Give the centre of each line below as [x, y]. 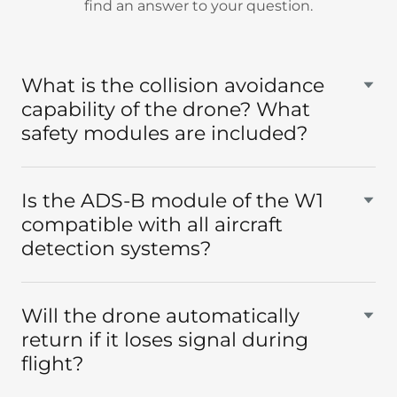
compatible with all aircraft [152, 224]
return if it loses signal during [165, 339]
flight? [52, 363]
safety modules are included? [164, 133]
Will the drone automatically [160, 315]
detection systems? [116, 248]
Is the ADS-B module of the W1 [172, 200]
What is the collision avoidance [173, 85]
